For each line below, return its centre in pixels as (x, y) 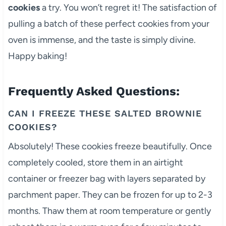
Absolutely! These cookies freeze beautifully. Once (110, 146)
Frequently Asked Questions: (94, 91)
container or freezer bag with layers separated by (106, 178)
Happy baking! (37, 56)
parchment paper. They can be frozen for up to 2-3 (110, 194)
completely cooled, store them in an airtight (95, 162)
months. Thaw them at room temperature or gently (109, 211)
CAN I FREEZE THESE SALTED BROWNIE (105, 113)
